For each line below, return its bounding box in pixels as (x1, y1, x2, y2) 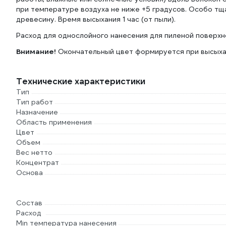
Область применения (16, 118, 92, 127)
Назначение (16, 107, 58, 117)
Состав (16, 198, 42, 207)
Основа (16, 168, 43, 177)
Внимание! (16, 47, 56, 56)
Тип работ (16, 97, 53, 106)
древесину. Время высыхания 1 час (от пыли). (16, 15, 176, 24)
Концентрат (16, 158, 59, 167)
